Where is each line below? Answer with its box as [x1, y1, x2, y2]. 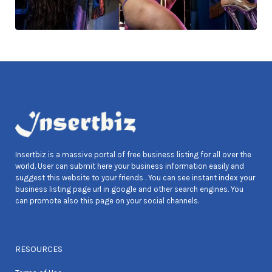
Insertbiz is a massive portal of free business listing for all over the [15, 150, 251, 160]
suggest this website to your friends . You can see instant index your [15, 173, 255, 183]
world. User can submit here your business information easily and [15, 161, 244, 171]
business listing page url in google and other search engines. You [15, 185, 243, 194]
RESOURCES [15, 244, 63, 255]
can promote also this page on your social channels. [15, 196, 199, 206]
